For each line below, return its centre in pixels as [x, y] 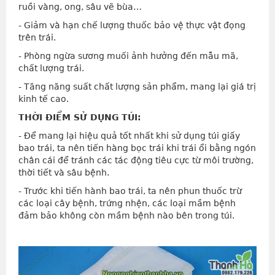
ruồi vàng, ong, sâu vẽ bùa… [80, 7]
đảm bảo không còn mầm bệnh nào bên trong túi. [126, 216]
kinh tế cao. [44, 99]
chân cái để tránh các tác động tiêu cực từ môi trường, [136, 161]
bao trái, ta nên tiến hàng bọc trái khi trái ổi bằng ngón [137, 148]
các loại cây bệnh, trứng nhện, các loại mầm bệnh [127, 203]
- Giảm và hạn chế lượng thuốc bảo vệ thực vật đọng [132, 25]
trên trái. [37, 38]
